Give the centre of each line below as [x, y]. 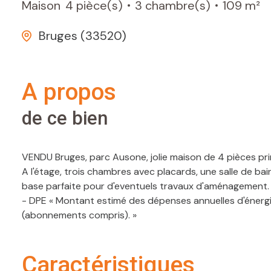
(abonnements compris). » [79, 215]
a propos [77, 92]
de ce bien [65, 119]
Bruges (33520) [83, 36]
